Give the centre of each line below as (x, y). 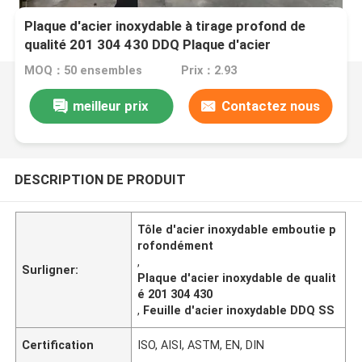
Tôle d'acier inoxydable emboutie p (237, 229)
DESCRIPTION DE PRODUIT (100, 179)
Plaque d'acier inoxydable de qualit (237, 278)
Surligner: (51, 269)
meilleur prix (111, 105)
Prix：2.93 (208, 71)
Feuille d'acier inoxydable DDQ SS (239, 310)
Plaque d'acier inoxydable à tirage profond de (165, 26)
